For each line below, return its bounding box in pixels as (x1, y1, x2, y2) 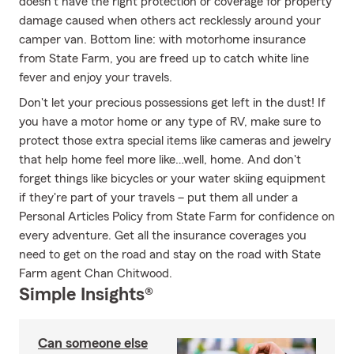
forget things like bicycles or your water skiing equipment (19, 172, 326, 185)
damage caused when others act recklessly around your (19, 14, 321, 27)
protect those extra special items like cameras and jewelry (19, 134, 331, 147)
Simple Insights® (19, 285, 153, 304)
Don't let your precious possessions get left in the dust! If (19, 96, 326, 109)
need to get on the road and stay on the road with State (19, 248, 321, 261)
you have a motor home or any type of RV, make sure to (19, 115, 321, 128)
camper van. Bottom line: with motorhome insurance (19, 33, 306, 46)
